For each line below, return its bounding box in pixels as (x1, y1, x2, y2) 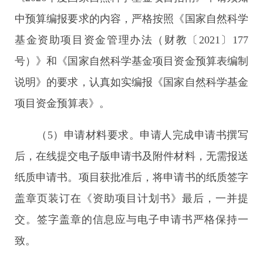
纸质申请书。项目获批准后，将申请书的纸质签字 (15, 171, 248, 183)
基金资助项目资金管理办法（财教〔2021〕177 (15, 34, 248, 46)
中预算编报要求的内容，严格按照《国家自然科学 (15, 13, 248, 25)
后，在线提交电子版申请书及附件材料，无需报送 (15, 150, 248, 162)
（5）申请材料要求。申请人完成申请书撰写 (15, 129, 248, 141)
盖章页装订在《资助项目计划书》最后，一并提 (15, 193, 248, 204)
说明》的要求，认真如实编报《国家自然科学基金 (15, 76, 248, 88)
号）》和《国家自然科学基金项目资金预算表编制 (15, 55, 248, 67)
